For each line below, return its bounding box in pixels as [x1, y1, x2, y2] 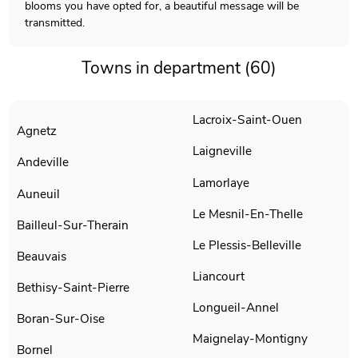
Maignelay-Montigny [193, 330, 308, 348]
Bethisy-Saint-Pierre [17, 279, 130, 296]
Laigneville [193, 142, 252, 160]
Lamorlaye [193, 173, 249, 191]
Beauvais [17, 247, 67, 265]
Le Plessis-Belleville [193, 236, 301, 253]
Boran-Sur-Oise [17, 310, 105, 328]
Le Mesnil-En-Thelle [193, 205, 304, 222]
